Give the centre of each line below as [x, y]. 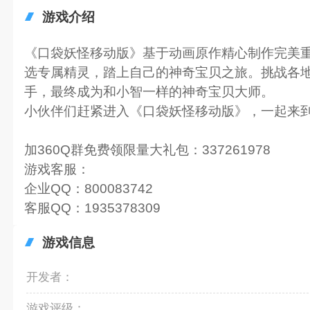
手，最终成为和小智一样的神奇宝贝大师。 [149, 91]
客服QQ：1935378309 [92, 208]
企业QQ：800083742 [88, 188]
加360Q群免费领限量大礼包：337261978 [147, 149]
